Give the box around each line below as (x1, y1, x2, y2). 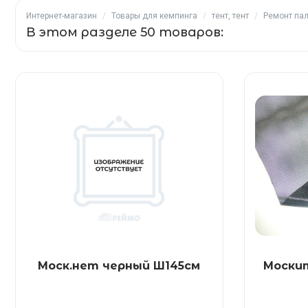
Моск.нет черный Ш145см (38, 259, 201, 272)
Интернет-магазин (26, 11, 97, 21)
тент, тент (212, 11, 249, 21)
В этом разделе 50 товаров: (26, 25, 223, 40)
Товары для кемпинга (111, 11, 197, 21)
